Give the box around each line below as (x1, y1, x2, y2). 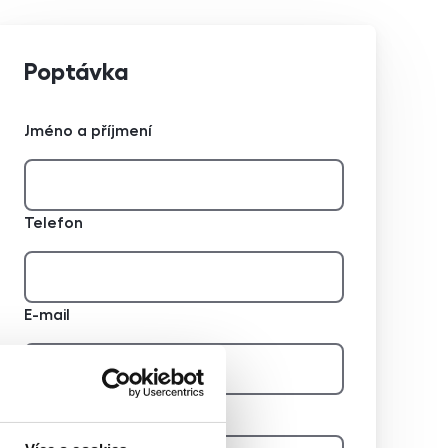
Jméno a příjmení (24, 122, 152, 139)
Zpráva (24, 398, 77, 415)
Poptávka (24, 59, 128, 84)
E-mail (24, 306, 70, 323)
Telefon (24, 214, 83, 231)
